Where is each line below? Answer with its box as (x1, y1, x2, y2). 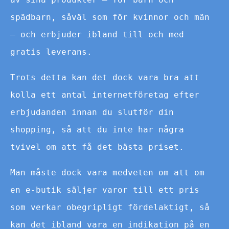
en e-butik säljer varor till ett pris (10, 185, 199, 195)
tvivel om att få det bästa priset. (10, 142, 184, 152)
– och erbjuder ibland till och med (10, 29, 184, 39)
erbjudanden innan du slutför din (10, 107, 174, 117)
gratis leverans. (10, 47, 92, 57)
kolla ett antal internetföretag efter (10, 89, 199, 100)
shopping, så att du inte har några (10, 124, 184, 134)
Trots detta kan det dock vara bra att (10, 72, 199, 82)
